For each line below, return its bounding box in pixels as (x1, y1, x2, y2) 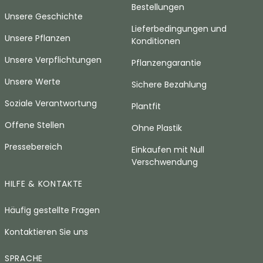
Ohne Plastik (131, 122, 182, 134)
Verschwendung (131, 156, 198, 168)
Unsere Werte (5, 76, 60, 87)
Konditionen (131, 35, 180, 47)
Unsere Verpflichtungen (5, 54, 102, 66)
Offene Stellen (5, 119, 65, 131)
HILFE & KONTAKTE (5, 178, 83, 190)
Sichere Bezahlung (131, 79, 207, 90)
